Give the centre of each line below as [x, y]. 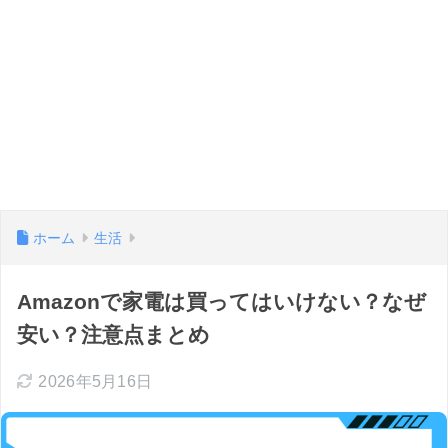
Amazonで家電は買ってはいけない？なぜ [221, 301]
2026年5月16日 [95, 381]
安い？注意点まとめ [113, 334]
